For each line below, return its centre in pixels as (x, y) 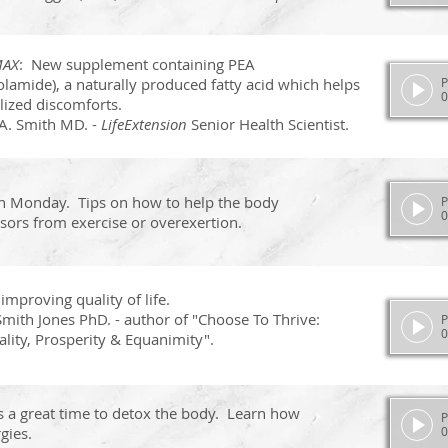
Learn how (263, 413)
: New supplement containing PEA (137, 64)
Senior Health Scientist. (268, 124)
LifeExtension (144, 124)
